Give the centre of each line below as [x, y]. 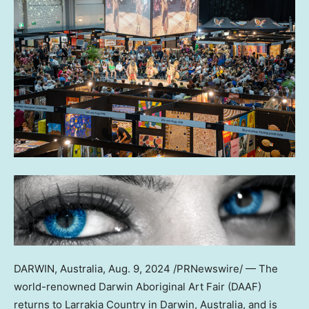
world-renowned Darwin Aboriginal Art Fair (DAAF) [138, 286]
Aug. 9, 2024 [139, 268]
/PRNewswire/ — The [224, 268]
